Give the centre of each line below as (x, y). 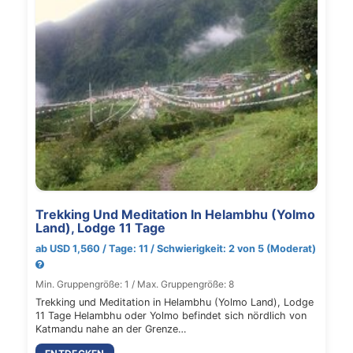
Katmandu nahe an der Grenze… (111, 329)
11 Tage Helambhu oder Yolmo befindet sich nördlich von (171, 316)
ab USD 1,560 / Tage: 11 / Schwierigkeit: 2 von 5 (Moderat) (176, 249)
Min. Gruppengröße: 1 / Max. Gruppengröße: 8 (135, 284)
